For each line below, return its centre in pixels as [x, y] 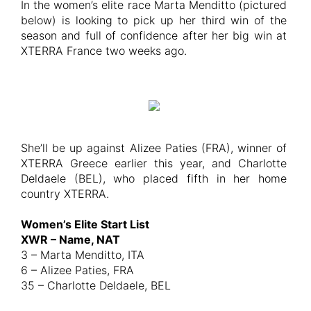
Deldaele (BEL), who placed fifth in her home [154, 178]
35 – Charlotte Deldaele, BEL [96, 285]
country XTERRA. [65, 193]
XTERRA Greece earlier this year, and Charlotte [154, 163]
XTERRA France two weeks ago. [104, 50]
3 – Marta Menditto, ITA [83, 254]
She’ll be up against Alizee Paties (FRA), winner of [154, 148]
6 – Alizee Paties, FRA [77, 270]
